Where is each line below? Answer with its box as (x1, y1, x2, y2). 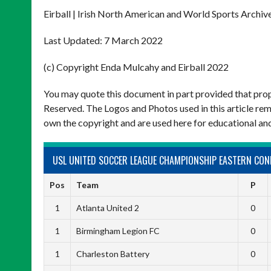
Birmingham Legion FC (76, 226, 160, 236)
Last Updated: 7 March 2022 (44, 34, 163, 46)
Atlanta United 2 (76, 203, 139, 213)
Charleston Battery (76, 249, 149, 259)
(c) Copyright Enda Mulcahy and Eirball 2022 (44, 61, 229, 73)
